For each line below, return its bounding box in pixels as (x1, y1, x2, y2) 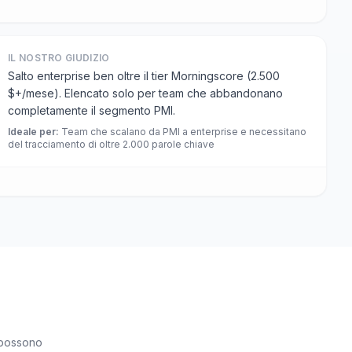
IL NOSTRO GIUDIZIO (8, 52, 110, 64)
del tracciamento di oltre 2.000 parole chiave (8, 138, 214, 150)
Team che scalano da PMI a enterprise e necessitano (61, 126, 306, 137)
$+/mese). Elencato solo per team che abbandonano (8, 86, 283, 100)
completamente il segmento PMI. (8, 104, 175, 117)
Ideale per (8, 126, 56, 137)
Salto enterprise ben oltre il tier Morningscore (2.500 (8, 69, 280, 82)
